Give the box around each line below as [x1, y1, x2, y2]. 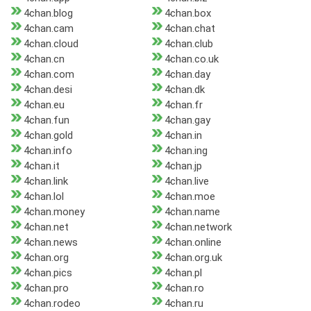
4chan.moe [164, 190, 215, 203]
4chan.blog [24, 7, 73, 20]
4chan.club [164, 37, 213, 51]
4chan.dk [164, 83, 205, 96]
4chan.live [164, 175, 209, 188]
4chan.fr [164, 99, 203, 112]
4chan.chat [164, 22, 215, 35]
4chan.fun [24, 114, 69, 127]
